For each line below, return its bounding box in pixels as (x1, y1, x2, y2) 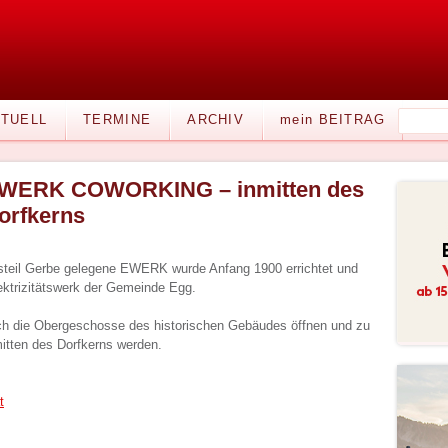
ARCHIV (187, 112, 245, 127)
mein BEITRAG (280, 112, 386, 127)
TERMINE (83, 112, 152, 127)
